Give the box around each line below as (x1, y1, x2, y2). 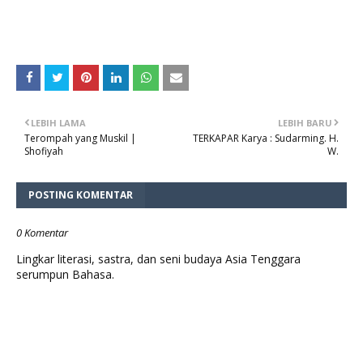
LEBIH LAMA (31, 117, 86, 130)
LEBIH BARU (278, 117, 332, 130)
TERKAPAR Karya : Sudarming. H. (193, 131, 339, 146)
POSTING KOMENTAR (28, 188, 133, 203)
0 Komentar (16, 225, 68, 241)
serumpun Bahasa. (16, 267, 114, 283)
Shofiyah (24, 144, 63, 159)
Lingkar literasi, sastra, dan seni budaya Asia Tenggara (16, 251, 301, 267)
